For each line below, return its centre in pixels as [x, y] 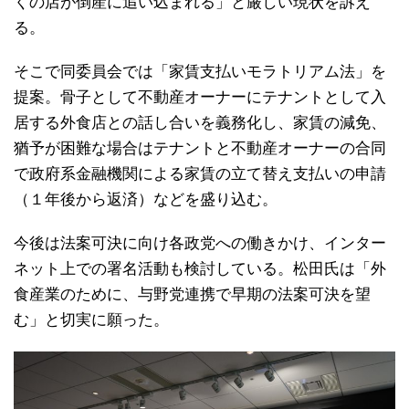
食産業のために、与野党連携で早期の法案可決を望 [192, 294]
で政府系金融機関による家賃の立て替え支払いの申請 [200, 173]
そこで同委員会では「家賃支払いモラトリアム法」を [200, 71]
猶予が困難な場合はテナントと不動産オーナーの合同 [200, 148]
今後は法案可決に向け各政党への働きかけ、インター [200, 243]
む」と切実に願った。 [91, 320]
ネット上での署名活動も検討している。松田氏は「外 [200, 268]
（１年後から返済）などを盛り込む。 [146, 199]
